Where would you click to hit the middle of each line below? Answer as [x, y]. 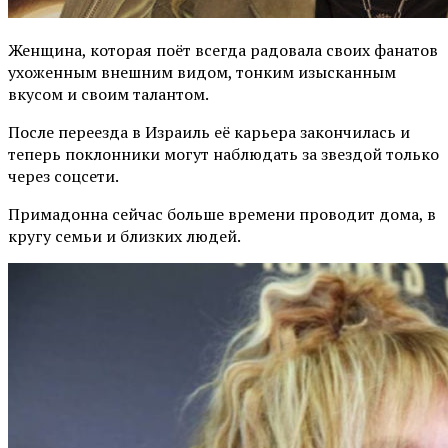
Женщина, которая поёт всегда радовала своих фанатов [223, 49]
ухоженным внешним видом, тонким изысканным [202, 71]
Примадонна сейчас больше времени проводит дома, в [222, 213]
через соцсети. [63, 175]
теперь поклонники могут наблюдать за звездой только [223, 153]
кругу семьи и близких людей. [124, 235]
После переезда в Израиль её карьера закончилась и [209, 131]
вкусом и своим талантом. [108, 93]
